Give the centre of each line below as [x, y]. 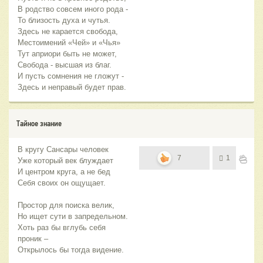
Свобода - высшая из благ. [65, 65]
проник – [33, 239]
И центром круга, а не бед [64, 172]
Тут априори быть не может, [67, 54]
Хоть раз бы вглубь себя [62, 228]
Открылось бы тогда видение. [71, 250]
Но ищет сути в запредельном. [73, 217]
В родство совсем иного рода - [73, 9]
